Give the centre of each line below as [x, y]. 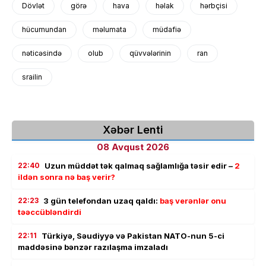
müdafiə [167, 29]
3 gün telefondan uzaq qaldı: [102, 200]
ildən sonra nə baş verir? [66, 177]
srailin [32, 77]
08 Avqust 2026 [133, 147]
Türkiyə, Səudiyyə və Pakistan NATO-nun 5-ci [133, 235]
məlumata [110, 29]
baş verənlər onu [193, 200]
